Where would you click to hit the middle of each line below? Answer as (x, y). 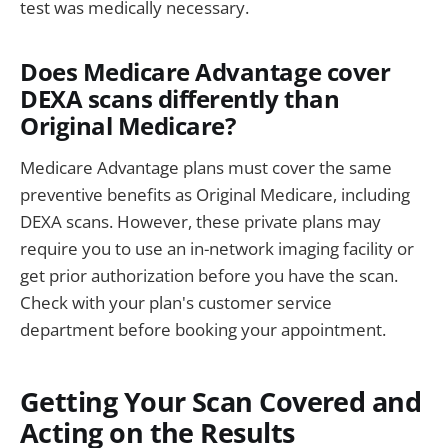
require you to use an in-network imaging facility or (217, 248)
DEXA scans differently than (180, 98)
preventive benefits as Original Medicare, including (215, 194)
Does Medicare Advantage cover (205, 71)
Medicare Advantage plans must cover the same (206, 167)
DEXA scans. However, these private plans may (200, 221)
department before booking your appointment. (203, 329)
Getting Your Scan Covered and (221, 402)
